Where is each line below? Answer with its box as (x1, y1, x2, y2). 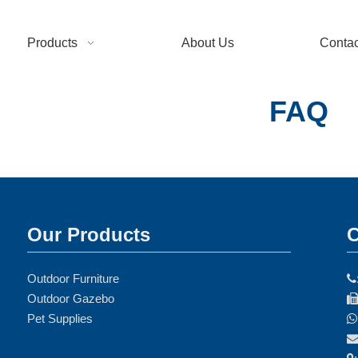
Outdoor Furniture (27, 272, 119, 285)
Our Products (27, 224, 150, 245)
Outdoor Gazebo (27, 292, 114, 305)
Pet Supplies (27, 312, 93, 325)
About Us (181, 36, 234, 50)
